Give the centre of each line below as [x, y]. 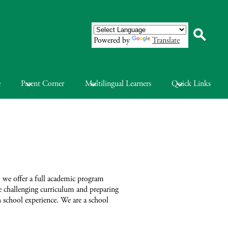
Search [198, 51]
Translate [166, 40]
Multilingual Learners [118, 83]
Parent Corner [43, 83]
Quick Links [191, 83]
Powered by [113, 40]
